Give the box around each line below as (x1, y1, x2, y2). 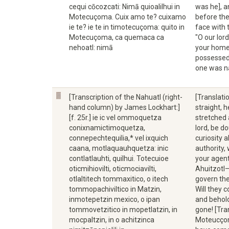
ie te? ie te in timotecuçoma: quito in (69, 23, 185, 31)
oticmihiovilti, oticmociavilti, (69, 165, 156, 173)
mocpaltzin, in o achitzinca (69, 216, 154, 224)
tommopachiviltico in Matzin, (69, 185, 162, 193)
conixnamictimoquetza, (69, 124, 145, 132)
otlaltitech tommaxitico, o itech (69, 175, 168, 183)
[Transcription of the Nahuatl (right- (69, 93, 182, 101)
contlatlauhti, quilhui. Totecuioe (69, 154, 169, 163)
